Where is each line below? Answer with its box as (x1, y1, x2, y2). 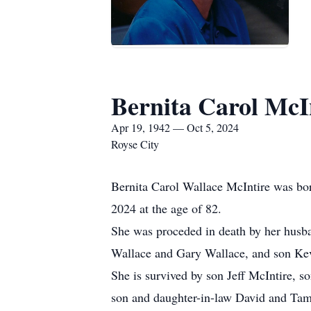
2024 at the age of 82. (111, 200, 221, 217)
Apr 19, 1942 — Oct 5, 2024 (111, 120, 239, 135)
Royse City (111, 137, 159, 151)
